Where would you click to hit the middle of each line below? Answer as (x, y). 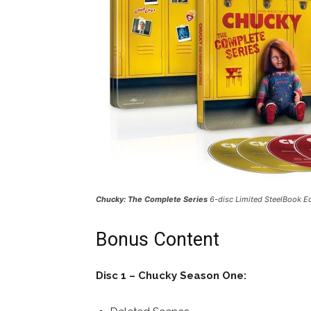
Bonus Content (158, 240)
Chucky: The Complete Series (152, 200)
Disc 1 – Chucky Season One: (171, 276)
